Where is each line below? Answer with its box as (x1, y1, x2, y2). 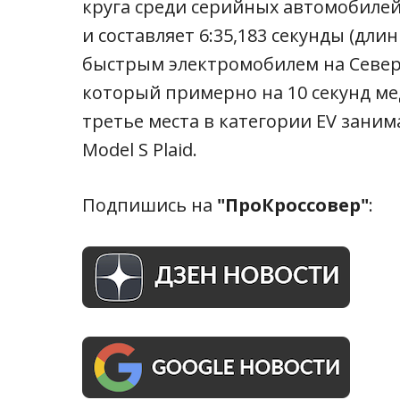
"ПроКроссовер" (217, 192, 369, 217)
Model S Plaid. (82, 137, 197, 162)
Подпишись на (82, 192, 217, 217)
